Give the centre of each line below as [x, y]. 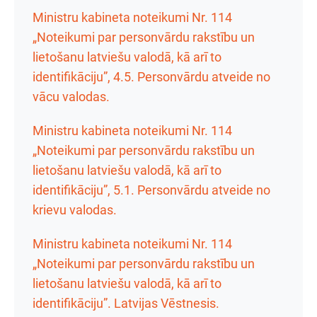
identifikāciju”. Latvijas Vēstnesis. [126, 303]
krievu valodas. [75, 210]
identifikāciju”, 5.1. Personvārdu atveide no [151, 190]
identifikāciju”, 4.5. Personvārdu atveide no [151, 77]
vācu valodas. [71, 97]
